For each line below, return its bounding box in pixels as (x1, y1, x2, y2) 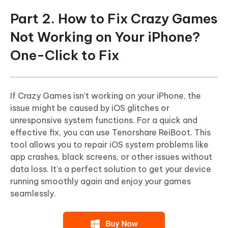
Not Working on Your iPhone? (10, 28, 200, 46)
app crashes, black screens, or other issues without (10, 152, 212, 162)
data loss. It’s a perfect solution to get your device (10, 164, 211, 175)
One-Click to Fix (10, 47, 119, 64)
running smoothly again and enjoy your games (10, 176, 191, 187)
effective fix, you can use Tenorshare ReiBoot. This (10, 127, 211, 138)
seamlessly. (10, 188, 56, 199)
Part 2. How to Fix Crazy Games (10, 10, 218, 27)
